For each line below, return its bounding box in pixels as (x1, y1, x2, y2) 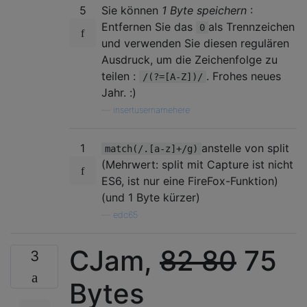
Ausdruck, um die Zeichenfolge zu (101, 53, 278, 66)
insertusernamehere (113, 105, 190, 115)
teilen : (101, 69, 139, 83)
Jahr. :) (101, 86, 136, 99)
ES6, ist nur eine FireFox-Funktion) (101, 174, 278, 188)
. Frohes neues (206, 69, 281, 83)
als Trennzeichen (208, 20, 295, 34)
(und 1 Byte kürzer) (101, 191, 200, 204)
